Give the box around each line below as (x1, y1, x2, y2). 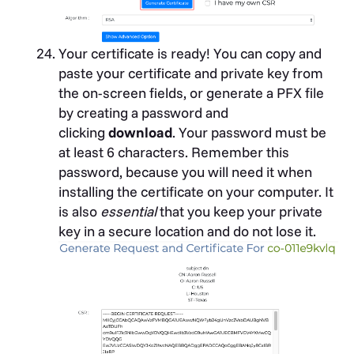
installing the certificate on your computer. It (58, 182, 333, 201)
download (108, 122, 172, 141)
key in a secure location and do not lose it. (58, 221, 316, 240)
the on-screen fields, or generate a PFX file (58, 83, 324, 102)
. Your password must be (172, 122, 326, 141)
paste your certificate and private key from (58, 63, 323, 82)
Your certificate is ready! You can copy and (58, 43, 322, 62)
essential (100, 201, 156, 220)
